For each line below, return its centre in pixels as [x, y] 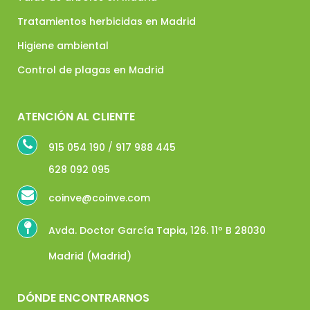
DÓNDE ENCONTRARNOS [83, 298]
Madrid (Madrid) [90, 256]
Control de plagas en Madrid [91, 70]
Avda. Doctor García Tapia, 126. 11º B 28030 [157, 230]
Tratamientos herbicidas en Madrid [107, 21]
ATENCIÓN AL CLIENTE [76, 117]
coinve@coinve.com [99, 198]
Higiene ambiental [63, 46]
